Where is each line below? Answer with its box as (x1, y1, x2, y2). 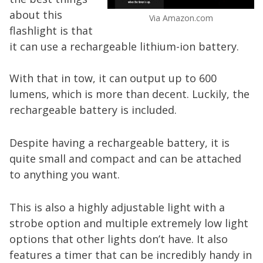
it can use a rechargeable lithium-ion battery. (9, 39, 239, 53)
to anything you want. (9, 167, 120, 181)
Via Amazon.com (149, 12, 213, 24)
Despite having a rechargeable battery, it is (9, 135, 230, 150)
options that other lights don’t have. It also (9, 231, 228, 246)
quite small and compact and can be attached (9, 151, 241, 166)
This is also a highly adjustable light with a (9, 200, 225, 214)
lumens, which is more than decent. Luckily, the (9, 86, 249, 101)
